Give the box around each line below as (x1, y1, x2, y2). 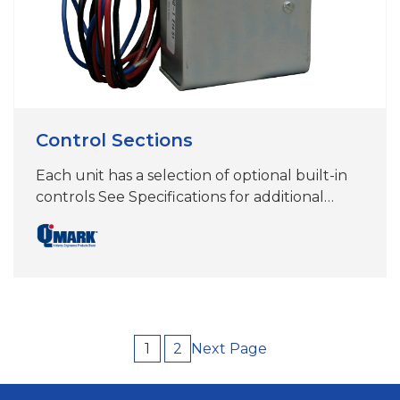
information (35, 210, 119, 227)
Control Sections (35, 129, 193, 151)
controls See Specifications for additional (35, 188, 324, 205)
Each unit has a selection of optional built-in (35, 167, 347, 184)
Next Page (190, 339, 267, 357)
